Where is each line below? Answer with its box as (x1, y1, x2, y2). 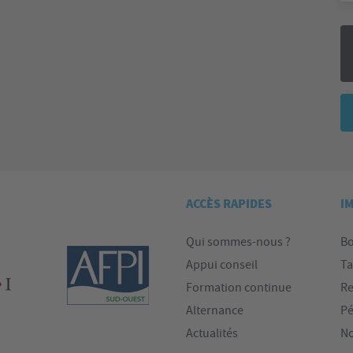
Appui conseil (186, 257, 258, 273)
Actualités (186, 325, 238, 341)
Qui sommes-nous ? (186, 234, 291, 250)
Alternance (186, 303, 243, 318)
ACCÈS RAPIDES (186, 195, 272, 213)
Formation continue (186, 280, 292, 295)
